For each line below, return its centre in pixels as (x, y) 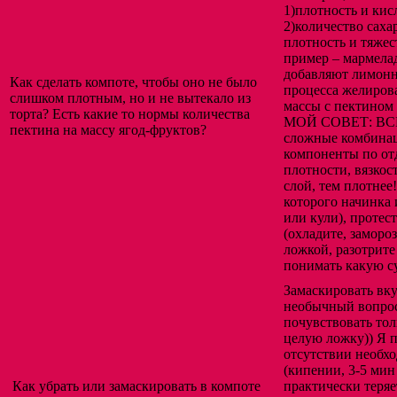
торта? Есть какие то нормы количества (130, 114)
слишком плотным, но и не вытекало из (130, 98)
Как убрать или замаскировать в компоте (136, 386)
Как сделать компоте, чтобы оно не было (133, 82)
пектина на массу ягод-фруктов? (108, 130)
